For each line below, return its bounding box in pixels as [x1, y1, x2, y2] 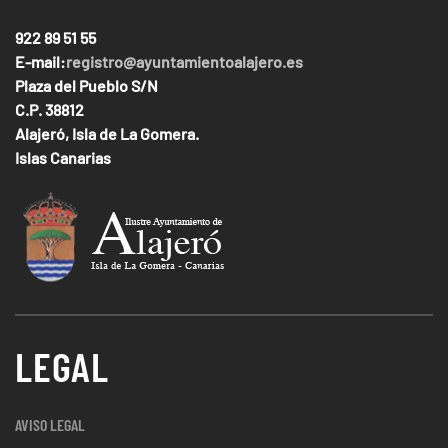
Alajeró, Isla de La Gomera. [15, 124, 199, 144]
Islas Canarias [15, 148, 111, 168]
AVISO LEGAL [15, 415, 85, 435]
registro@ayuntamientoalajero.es [66, 52, 303, 72]
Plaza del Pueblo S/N [15, 76, 158, 96]
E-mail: [15, 52, 66, 72]
